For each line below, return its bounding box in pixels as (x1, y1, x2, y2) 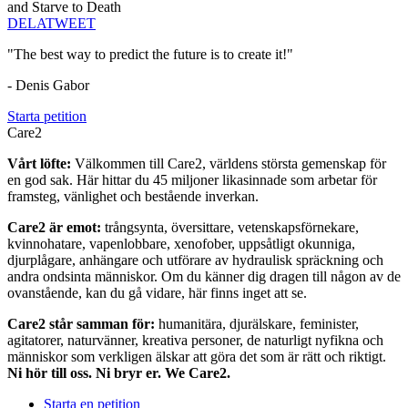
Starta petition (7, 108, 87, 125)
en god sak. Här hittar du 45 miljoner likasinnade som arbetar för (7, 172, 377, 189)
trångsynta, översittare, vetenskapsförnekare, (105, 219, 359, 236)
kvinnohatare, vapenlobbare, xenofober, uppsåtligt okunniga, (7, 236, 355, 252)
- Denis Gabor (7, 77, 89, 94)
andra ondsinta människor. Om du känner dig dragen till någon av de (7, 269, 401, 285)
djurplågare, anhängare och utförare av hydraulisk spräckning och (7, 252, 383, 269)
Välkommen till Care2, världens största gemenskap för (75, 156, 386, 172)
